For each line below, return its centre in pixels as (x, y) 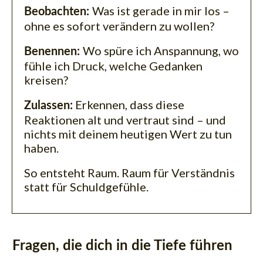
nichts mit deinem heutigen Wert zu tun (128, 134)
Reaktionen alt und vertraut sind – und (125, 119)
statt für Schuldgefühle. (86, 186)
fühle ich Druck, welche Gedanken (113, 65)
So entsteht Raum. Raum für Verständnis (129, 172)
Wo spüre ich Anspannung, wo (161, 50)
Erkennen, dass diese (129, 104)
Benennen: (52, 51)
